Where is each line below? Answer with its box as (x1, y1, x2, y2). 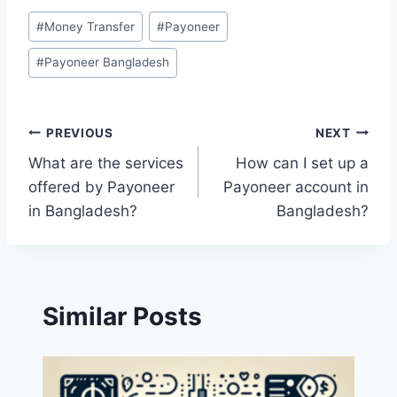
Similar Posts (43, 300, 202, 331)
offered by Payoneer (28, 178, 175, 197)
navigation (27, 160, 154, 191)
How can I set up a (236, 154, 369, 173)
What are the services (28, 154, 183, 173)
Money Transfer (44, 19, 136, 34)
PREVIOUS (46, 125, 113, 140)
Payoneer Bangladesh (44, 55, 170, 70)
